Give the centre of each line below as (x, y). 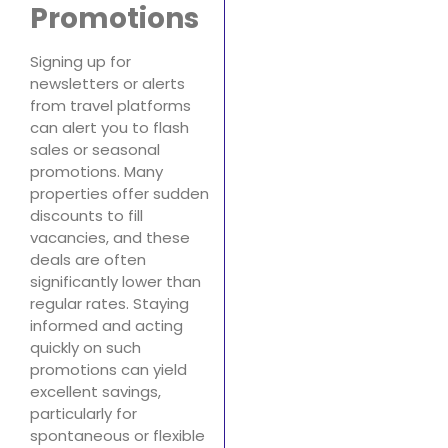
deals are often (88, 259)
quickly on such (85, 347)
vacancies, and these (110, 237)
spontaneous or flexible (117, 435)
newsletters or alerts (107, 83)
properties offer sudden (119, 193)
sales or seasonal (95, 149)
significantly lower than (115, 281)
